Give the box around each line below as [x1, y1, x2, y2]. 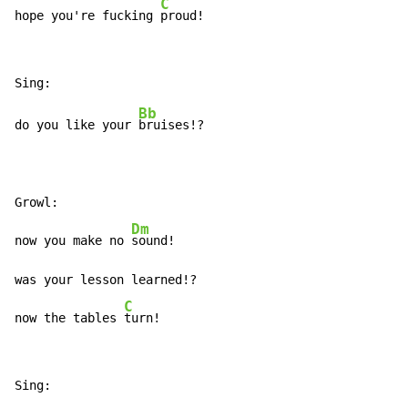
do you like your [15, 117, 138, 133]
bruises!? [138, 117, 204, 133]
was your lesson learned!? [15, 272, 197, 288]
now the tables [15, 311, 124, 326]
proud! [160, 8, 204, 24]
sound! [131, 233, 175, 249]
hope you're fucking [15, 8, 160, 24]
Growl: [15, 195, 58, 210]
